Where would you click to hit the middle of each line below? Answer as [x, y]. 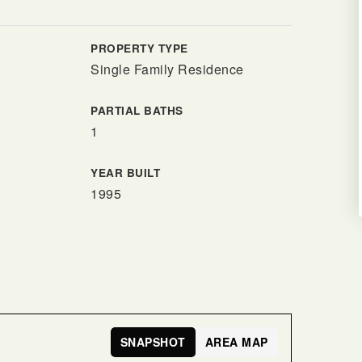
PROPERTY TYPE [139, 48]
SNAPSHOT [153, 342]
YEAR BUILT [126, 173]
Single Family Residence [167, 69]
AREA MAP [236, 342]
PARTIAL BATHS [137, 110]
